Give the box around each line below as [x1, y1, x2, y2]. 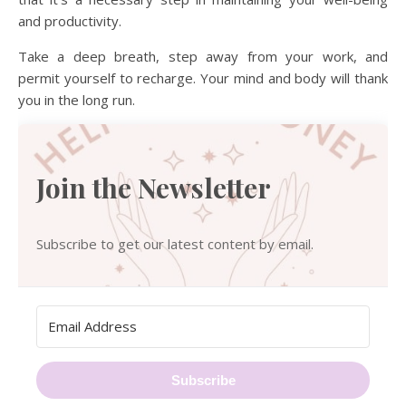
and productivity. [18, 12, 121, 31]
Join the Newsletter [36, 169, 271, 207]
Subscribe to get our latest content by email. [36, 235, 314, 254]
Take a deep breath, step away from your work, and [18, 47, 388, 66]
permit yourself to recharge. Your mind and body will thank [18, 69, 388, 88]
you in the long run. [18, 91, 135, 110]
